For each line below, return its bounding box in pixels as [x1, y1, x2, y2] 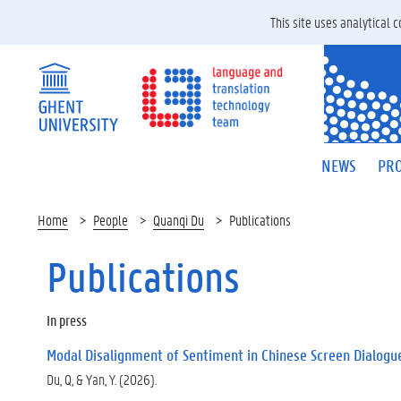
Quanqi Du [153, 210, 204, 229]
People [93, 210, 128, 229]
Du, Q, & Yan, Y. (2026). [47, 370, 157, 388]
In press [47, 311, 87, 329]
